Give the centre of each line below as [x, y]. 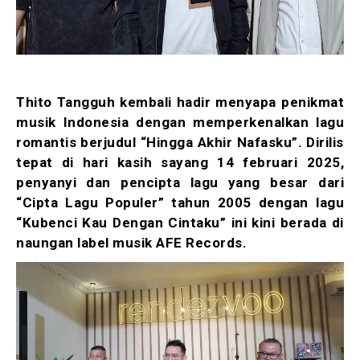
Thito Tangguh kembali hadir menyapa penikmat [180, 102]
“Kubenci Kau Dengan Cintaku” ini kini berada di [180, 223]
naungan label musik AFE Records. [131, 243]
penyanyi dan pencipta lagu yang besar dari [180, 183]
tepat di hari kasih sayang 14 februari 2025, [180, 163]
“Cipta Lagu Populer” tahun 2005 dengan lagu [180, 203]
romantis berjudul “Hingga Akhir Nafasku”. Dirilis [180, 143]
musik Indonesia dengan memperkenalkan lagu [180, 123]
